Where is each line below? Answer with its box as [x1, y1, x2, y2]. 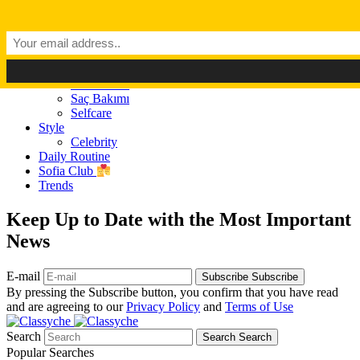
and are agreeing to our [6, 300, 126, 314]
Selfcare [71, 106, 112, 120]
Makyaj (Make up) [71, 63, 166, 76]
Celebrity [71, 135, 117, 149]
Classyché [39, 34, 90, 47]
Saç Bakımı [71, 92, 129, 105]
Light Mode [68, 6, 129, 20]
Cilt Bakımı [71, 77, 129, 91]
